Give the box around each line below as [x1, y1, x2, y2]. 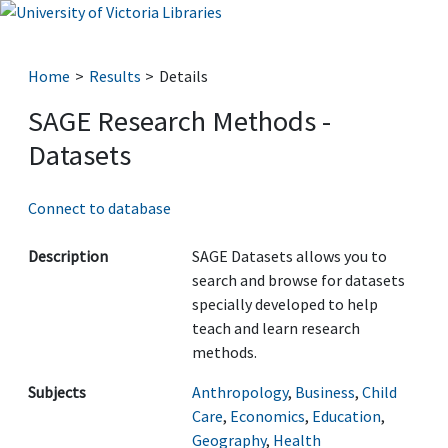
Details [159, 66, 209, 86]
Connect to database [28, 198, 171, 218]
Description [28, 246, 108, 266]
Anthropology [192, 382, 288, 402]
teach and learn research [192, 318, 360, 338]
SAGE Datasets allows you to [192, 246, 387, 266]
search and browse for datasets [192, 270, 405, 290]
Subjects [28, 382, 86, 402]
